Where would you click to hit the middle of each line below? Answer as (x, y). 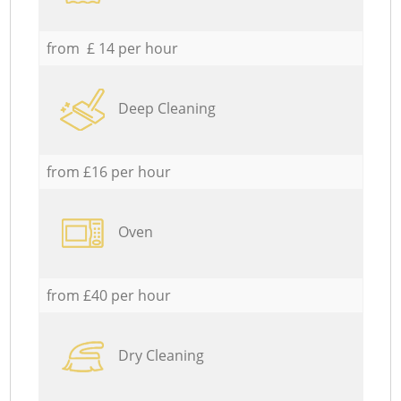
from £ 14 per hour (112, 48)
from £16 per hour (108, 171)
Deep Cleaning (166, 108)
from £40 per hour (108, 295)
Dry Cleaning (161, 355)
